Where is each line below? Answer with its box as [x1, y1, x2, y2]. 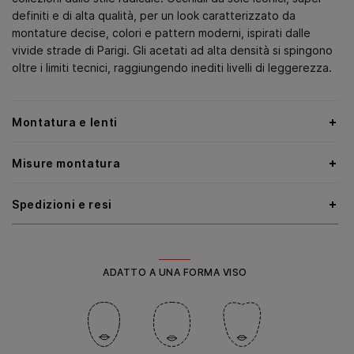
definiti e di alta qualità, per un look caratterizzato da [12, 9, 296, 22]
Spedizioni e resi [12, 198, 112, 211]
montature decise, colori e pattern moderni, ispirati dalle [12, 26, 311, 40]
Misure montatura [12, 156, 121, 170]
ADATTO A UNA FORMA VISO [103, 266, 247, 278]
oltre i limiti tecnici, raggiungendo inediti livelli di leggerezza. [12, 61, 332, 74]
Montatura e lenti [12, 115, 118, 129]
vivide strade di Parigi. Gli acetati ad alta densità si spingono [12, 43, 333, 57]
